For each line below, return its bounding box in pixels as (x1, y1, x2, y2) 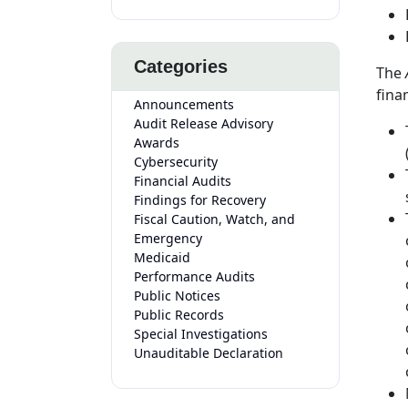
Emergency (134, 229, 202, 247)
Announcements (134, 96, 234, 113)
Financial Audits (134, 172, 231, 189)
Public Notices (134, 287, 220, 304)
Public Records (134, 306, 224, 323)
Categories (134, 56, 228, 76)
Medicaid (134, 249, 190, 266)
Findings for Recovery (134, 191, 266, 209)
